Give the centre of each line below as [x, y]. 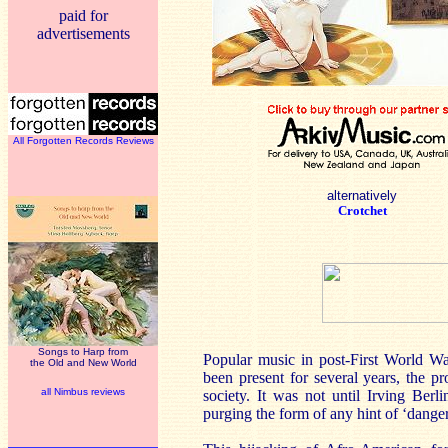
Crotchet [362, 210]
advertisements [83, 33]
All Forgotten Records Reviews [83, 140]
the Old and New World [83, 362]
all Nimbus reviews [83, 391]
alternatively [362, 195]
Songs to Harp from [83, 351]
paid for [83, 15]
